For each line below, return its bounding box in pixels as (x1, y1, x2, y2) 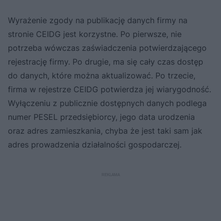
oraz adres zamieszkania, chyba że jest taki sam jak (8, 125, 202, 136)
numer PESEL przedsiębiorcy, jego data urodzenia (8, 111, 195, 122)
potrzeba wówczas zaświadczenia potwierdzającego (8, 42, 207, 53)
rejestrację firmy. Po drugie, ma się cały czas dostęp (8, 56, 203, 67)
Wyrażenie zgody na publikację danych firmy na (8, 15, 187, 25)
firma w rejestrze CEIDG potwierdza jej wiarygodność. (8, 84, 211, 94)
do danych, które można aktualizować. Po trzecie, (8, 70, 195, 80)
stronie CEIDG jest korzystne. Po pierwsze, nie (8, 29, 182, 39)
